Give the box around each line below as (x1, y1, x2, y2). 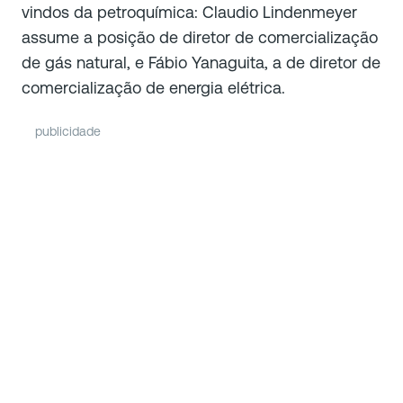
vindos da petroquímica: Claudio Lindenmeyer (22, 2, 357, 22)
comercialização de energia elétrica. (22, 77, 285, 97)
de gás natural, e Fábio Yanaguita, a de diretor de (22, 52, 381, 72)
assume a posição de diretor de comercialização (22, 27, 378, 47)
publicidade (35, 123, 101, 139)
